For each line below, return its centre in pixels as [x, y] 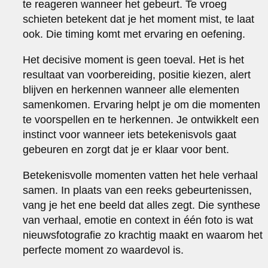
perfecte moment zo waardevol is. [103, 250]
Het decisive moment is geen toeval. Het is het [134, 60]
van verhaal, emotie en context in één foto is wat [138, 220]
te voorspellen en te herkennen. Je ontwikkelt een [141, 119]
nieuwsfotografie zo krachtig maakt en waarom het [143, 235]
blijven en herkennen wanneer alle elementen [131, 89]
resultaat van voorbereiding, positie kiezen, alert [137, 74]
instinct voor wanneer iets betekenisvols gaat [130, 134]
